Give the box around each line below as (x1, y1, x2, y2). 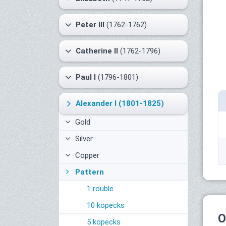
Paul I (76, 73, 96, 82)
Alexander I (76, 99, 117, 108)
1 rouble (87, 184, 114, 193)
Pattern (73, 167, 104, 177)
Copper (73, 151, 99, 160)
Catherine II (76, 46, 118, 55)
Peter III (76, 20, 104, 29)
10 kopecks (87, 201, 125, 210)
